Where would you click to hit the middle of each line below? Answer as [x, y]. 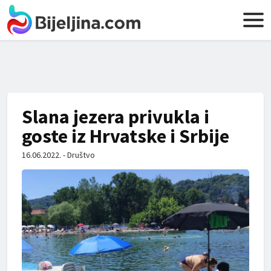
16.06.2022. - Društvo [58, 155]
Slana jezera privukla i [116, 117]
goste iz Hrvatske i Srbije [126, 136]
